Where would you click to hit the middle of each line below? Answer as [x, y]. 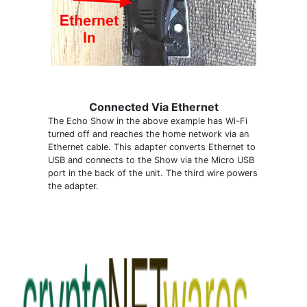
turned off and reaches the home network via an [148, 134]
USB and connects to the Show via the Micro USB [151, 160]
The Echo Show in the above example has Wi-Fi [148, 121]
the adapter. [73, 186]
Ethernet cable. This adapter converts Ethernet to [152, 147]
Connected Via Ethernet [153, 107]
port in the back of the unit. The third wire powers [153, 173]
